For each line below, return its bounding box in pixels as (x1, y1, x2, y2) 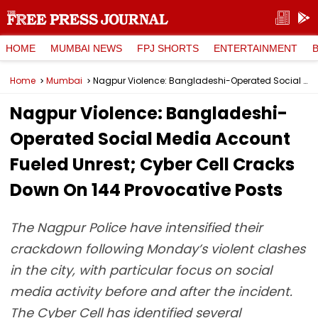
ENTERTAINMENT (214, 42, 297, 54)
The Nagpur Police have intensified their (10, 219, 263, 236)
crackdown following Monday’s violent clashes (10, 240, 305, 258)
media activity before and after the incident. (10, 283, 292, 300)
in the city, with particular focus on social (10, 261, 272, 279)
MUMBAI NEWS (50, 42, 122, 54)
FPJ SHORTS (137, 42, 199, 54)
